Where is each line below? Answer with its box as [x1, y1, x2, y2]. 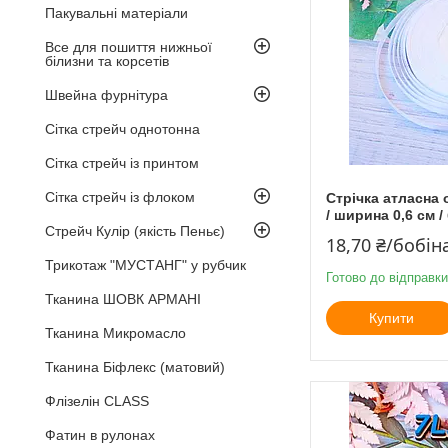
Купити [368, 309, 414, 326]
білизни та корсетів [45, 52, 169, 69]
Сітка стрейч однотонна [45, 120, 200, 137]
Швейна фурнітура [45, 86, 168, 103]
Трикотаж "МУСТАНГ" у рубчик [45, 256, 246, 273]
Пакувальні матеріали [45, 4, 188, 21]
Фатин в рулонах [45, 426, 155, 443]
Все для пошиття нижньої [45, 38, 212, 55]
